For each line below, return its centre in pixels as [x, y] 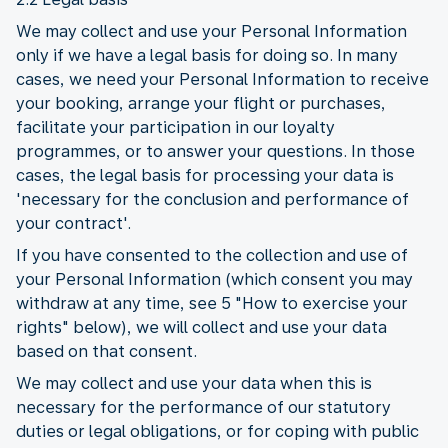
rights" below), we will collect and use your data [201, 327]
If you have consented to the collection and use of [212, 255]
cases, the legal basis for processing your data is [205, 175]
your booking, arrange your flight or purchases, [201, 103]
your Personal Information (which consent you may [214, 279]
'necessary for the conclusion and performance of [212, 199]
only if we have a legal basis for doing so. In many [207, 55]
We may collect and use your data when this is [194, 383]
